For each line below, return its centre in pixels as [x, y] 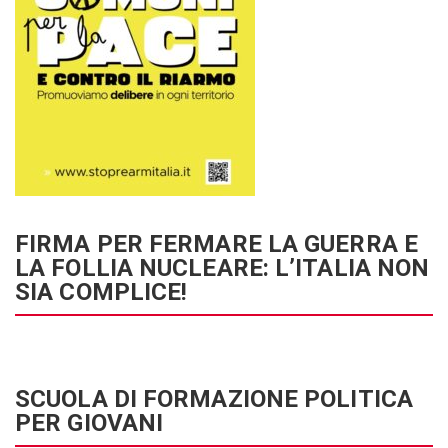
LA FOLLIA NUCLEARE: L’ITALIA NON [222, 267]
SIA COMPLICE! [101, 291]
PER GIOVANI [89, 422]
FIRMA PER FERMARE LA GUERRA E [216, 243]
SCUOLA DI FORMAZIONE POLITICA [214, 398]
